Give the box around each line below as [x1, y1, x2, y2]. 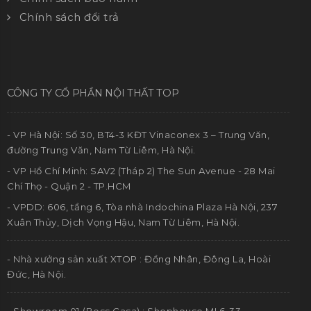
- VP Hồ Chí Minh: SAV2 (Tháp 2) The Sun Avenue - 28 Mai [7, 165, 276, 177]
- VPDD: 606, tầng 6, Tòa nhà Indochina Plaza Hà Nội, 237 [7, 201, 278, 213]
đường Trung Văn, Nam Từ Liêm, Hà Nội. [7, 144, 196, 156]
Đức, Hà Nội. [7, 269, 66, 280]
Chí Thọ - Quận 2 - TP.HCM [7, 180, 131, 192]
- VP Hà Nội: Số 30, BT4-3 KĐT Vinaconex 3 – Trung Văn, [7, 129, 269, 141]
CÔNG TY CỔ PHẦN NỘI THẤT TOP [7, 87, 179, 100]
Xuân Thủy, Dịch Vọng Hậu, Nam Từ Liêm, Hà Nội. [7, 217, 239, 228]
